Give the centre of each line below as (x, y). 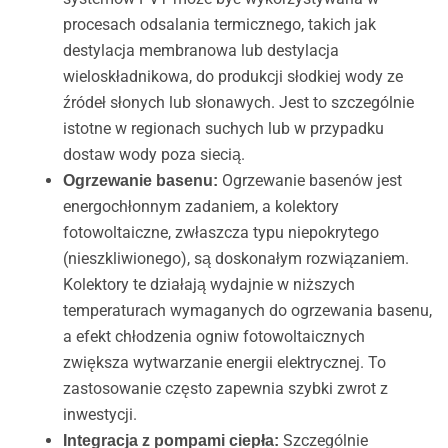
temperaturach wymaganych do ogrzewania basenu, (247, 311)
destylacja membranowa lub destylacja (200, 51)
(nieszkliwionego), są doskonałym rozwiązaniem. (235, 259)
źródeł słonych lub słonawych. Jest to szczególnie (238, 103)
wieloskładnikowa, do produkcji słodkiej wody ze (232, 77)
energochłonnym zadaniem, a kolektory (200, 207)
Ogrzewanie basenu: (140, 181)
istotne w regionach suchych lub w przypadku (223, 129)
